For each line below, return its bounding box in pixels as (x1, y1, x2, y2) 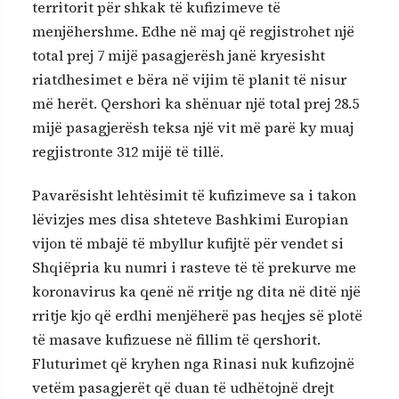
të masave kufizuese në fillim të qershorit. (32, 329, 321, 349)
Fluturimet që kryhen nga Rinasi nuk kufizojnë (32, 353, 354, 373)
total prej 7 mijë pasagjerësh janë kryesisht (32, 45, 325, 65)
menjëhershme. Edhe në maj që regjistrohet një (32, 20, 354, 41)
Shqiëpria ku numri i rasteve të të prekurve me (32, 256, 356, 277)
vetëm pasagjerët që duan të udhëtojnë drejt (32, 377, 334, 397)
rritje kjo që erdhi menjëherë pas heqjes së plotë (32, 305, 362, 325)
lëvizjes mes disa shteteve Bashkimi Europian (32, 208, 348, 229)
